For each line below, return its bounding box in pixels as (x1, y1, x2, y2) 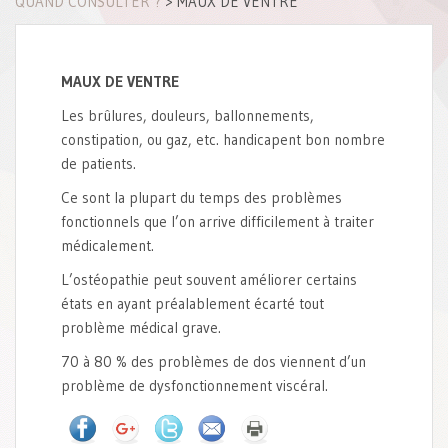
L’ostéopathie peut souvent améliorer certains (61, 270, 357, 290)
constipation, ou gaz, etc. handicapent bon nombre (61, 130, 385, 150)
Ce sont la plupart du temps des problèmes (61, 188, 342, 208)
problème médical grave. (61, 318, 221, 338)
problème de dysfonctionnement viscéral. (61, 376, 328, 396)
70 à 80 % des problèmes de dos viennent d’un (61, 352, 366, 372)
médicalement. (61, 236, 154, 256)
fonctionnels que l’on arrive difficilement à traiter (61, 212, 374, 232)
